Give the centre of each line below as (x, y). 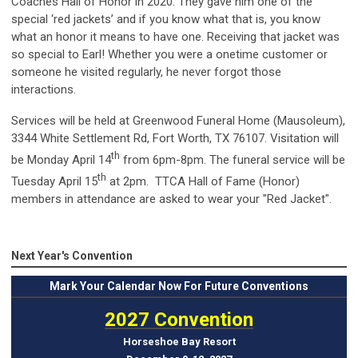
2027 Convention (179, 320)
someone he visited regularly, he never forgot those (146, 72)
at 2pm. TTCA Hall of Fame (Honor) (203, 182)
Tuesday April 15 (54, 182)
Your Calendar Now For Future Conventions (193, 286)
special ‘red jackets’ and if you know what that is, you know (166, 20)
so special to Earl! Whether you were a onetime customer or (169, 55)
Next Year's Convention (72, 256)
